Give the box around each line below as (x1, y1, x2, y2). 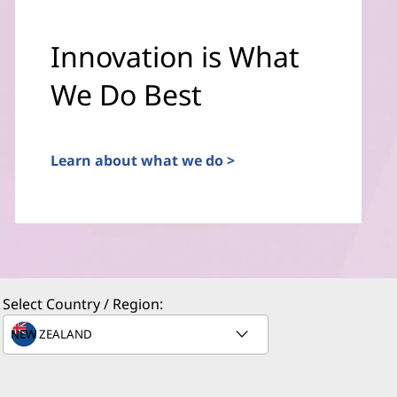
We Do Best (50, 74, 202, 113)
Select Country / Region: (3, 294, 163, 314)
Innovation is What (50, 36, 300, 75)
